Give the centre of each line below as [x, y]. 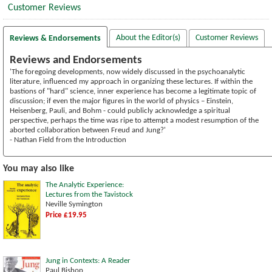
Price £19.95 [66, 215]
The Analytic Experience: [85, 185]
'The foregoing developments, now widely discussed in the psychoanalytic [127, 72]
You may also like [39, 168]
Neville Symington [74, 204]
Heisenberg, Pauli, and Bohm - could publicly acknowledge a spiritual [120, 110]
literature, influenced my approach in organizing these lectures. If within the [131, 81]
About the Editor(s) [148, 38]
